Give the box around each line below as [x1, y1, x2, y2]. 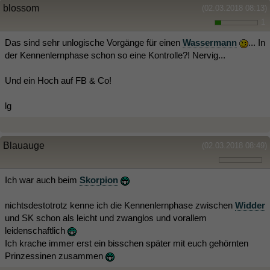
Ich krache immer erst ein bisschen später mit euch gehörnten [5, 238, 248, 248]
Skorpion [80, 175, 118, 185]
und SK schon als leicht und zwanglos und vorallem [5, 213, 207, 223]
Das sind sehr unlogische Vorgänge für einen [5, 37, 183, 48]
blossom [3, 3, 39, 13]
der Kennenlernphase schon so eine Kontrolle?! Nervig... [5, 50, 225, 60]
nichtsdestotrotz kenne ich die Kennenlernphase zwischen [5, 200, 235, 210]
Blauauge [3, 140, 45, 151]
